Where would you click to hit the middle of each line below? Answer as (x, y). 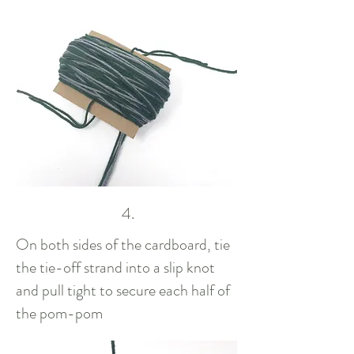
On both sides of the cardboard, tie (123, 244)
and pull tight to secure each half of (123, 290)
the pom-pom (59, 313)
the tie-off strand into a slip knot (115, 267)
